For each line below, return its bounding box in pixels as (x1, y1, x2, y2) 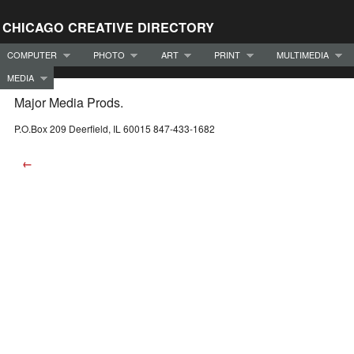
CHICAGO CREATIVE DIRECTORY (2, 18, 214, 36)
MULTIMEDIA (277, 47, 329, 61)
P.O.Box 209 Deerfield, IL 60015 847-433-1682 (14, 122, 215, 136)
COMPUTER (7, 47, 57, 61)
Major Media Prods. (14, 93, 123, 112)
